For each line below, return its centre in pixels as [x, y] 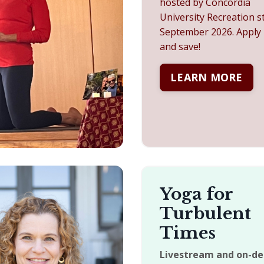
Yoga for [196, 194]
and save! [180, 47]
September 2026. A [201, 32]
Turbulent [205, 214]
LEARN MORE [207, 77]
